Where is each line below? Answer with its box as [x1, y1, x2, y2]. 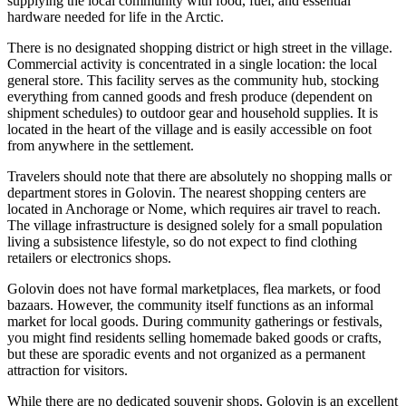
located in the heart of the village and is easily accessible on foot [7, 121, 372, 138]
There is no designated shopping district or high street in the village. [7, 40, 392, 56]
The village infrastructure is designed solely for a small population [7, 217, 382, 234]
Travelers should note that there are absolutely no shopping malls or [7, 169, 391, 185]
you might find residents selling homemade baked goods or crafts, [7, 330, 382, 346]
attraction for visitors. [7, 362, 128, 379]
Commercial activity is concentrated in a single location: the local [7, 56, 377, 72]
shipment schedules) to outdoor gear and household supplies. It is [7, 105, 378, 121]
